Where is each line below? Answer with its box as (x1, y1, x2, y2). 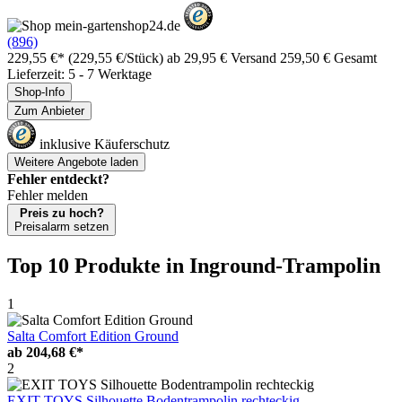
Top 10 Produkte (7, 253, 166, 277)
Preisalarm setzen (14, 219, 109, 233)
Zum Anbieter (14, 103, 84, 118)
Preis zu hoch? (19, 205, 104, 220)
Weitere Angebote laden (14, 154, 138, 169)
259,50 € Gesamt (280, 49, 377, 66)
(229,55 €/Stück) (68, 49, 163, 66)
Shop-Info (14, 84, 65, 99)
